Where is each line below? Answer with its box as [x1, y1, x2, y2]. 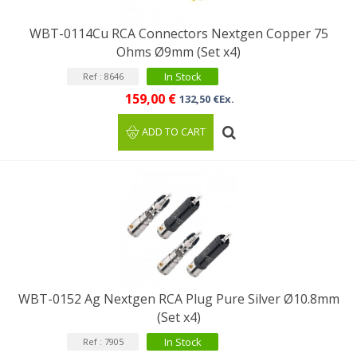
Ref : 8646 [82, 70, 124, 82]
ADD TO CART [142, 125, 206, 139]
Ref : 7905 [82, 335, 124, 347]
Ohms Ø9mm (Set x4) [116, 43, 241, 61]
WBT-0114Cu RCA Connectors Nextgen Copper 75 [29, 25, 328, 42]
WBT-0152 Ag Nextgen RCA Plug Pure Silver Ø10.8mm [18, 290, 339, 308]
